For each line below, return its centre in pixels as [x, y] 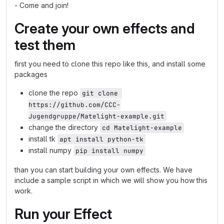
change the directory [64, 127]
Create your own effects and [105, 28]
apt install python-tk [101, 139]
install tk [43, 139]
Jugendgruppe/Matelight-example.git [96, 116]
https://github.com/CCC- [74, 105]
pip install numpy [109, 151]
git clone [100, 93]
